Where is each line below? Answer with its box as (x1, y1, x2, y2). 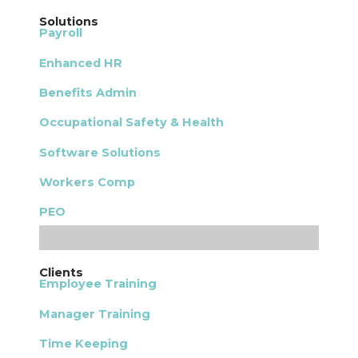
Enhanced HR (39, 55, 123, 70)
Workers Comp (39, 175, 136, 190)
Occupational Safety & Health (39, 115, 225, 130)
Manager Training (39, 306, 151, 321)
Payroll (39, 26, 83, 41)
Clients (39, 265, 84, 280)
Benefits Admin (39, 86, 137, 100)
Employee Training (39, 276, 157, 292)
